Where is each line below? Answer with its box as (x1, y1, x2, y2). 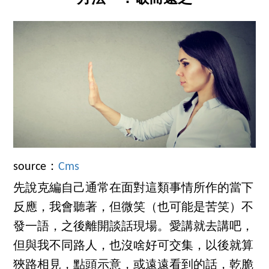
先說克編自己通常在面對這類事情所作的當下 (13, 182, 254, 195)
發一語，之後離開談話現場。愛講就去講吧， (13, 220, 254, 233)
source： (13, 160, 59, 173)
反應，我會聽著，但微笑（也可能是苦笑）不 (13, 201, 254, 214)
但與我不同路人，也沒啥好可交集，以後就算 (13, 240, 254, 252)
